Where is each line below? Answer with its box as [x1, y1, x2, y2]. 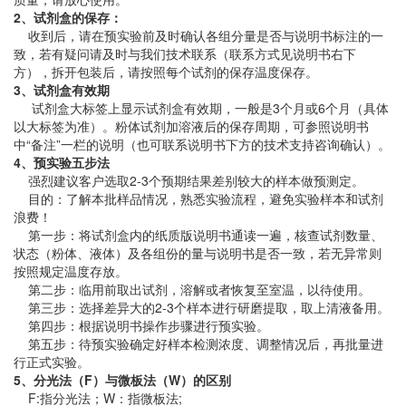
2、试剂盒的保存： [14, 8, 122, 27]
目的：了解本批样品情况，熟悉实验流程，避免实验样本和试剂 [14, 189, 383, 208]
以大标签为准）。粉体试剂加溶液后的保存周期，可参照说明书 [14, 117, 369, 136]
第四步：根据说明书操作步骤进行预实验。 [14, 316, 269, 335]
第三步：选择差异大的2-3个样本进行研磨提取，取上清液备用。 [14, 298, 390, 317]
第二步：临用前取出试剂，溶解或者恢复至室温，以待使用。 [14, 280, 371, 299]
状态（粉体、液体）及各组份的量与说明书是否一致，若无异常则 [14, 244, 382, 263]
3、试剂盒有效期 [14, 81, 110, 100]
